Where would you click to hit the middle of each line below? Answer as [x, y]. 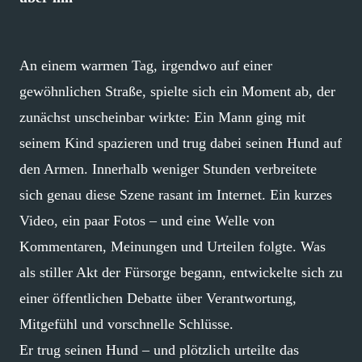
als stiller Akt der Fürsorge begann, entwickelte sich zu [181, 272]
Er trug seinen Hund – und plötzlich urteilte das [159, 349]
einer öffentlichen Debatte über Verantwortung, [158, 298]
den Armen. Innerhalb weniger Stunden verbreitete [168, 168]
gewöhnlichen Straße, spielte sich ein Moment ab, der [177, 91]
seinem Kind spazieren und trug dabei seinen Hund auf [181, 143]
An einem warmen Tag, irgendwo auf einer [146, 65]
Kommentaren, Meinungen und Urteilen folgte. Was [173, 246]
